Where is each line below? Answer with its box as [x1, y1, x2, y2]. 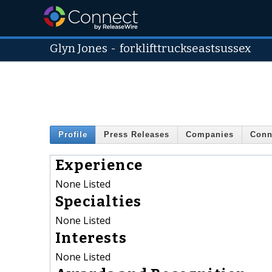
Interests [55, 229, 127, 246]
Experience [55, 156, 143, 174]
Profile [58, 130, 87, 140]
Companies [186, 130, 234, 140]
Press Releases [104, 130, 169, 140]
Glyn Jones [50, 42, 107, 55]
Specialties [55, 192, 142, 210]
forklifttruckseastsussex [120, 42, 251, 55]
